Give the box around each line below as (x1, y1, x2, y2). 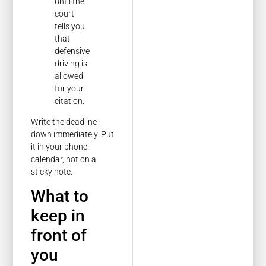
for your (55, 83, 84, 93)
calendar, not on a (31, 154, 97, 164)
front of (31, 226, 87, 246)
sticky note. (31, 167, 73, 177)
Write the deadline (31, 117, 97, 127)
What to (31, 186, 89, 207)
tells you (55, 21, 85, 31)
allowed (55, 71, 84, 81)
